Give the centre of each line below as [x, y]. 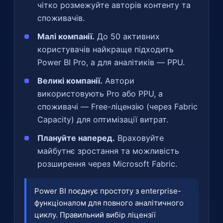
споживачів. [61, 18]
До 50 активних [127, 36]
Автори [118, 80]
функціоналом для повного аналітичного [109, 203]
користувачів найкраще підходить [106, 49]
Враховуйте [139, 138]
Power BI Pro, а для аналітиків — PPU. [111, 62]
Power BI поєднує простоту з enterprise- [108, 191]
